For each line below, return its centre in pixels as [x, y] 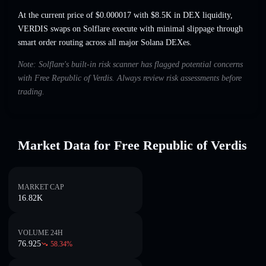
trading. [31, 92]
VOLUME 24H [40, 233]
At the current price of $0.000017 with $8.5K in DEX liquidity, [125, 15]
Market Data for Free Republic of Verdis [132, 145]
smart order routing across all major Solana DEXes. [105, 43]
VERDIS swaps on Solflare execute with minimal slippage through [130, 29]
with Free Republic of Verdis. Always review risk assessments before [130, 78]
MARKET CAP [41, 187]
